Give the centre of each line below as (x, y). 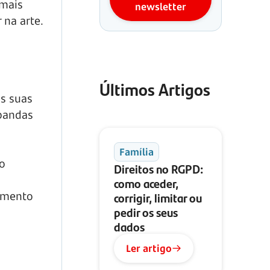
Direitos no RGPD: (159, 168)
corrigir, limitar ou (158, 197)
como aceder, (146, 183)
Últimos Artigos (155, 89)
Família (137, 152)
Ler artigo (149, 248)
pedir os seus (146, 212)
